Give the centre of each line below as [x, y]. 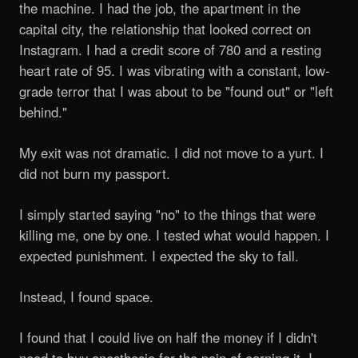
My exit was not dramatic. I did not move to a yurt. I [171, 152]
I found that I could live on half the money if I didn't [168, 338]
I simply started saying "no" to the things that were [167, 214]
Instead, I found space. [86, 297]
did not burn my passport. [95, 173]
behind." [43, 111]
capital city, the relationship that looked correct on [165, 28]
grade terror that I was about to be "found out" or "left [176, 91]
